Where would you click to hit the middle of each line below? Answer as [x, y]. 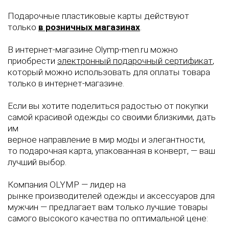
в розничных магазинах [89, 27]
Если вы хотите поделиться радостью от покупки [108, 106]
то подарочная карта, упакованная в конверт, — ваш [111, 151]
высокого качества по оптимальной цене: [123, 218]
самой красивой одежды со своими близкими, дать [112, 117]
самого [23, 218]
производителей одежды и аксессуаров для [125, 196]
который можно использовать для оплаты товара [109, 72]
